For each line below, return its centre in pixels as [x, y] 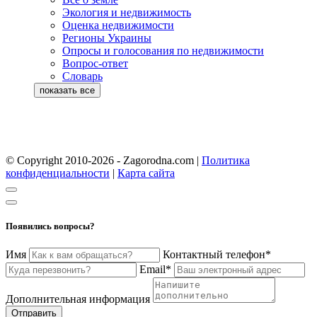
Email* [155, 270]
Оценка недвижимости [118, 25]
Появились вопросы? [50, 226]
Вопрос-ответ [95, 64]
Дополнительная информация [78, 299]
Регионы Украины [107, 38]
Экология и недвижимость [127, 13]
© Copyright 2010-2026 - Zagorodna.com [101, 161]
